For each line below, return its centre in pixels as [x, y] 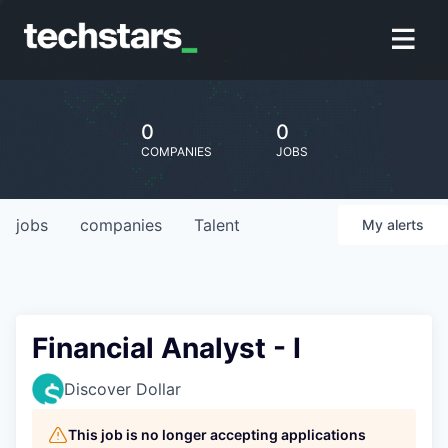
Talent [217, 225]
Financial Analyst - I [166, 348]
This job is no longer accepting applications [217, 434]
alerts [405, 224]
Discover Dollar [122, 389]
